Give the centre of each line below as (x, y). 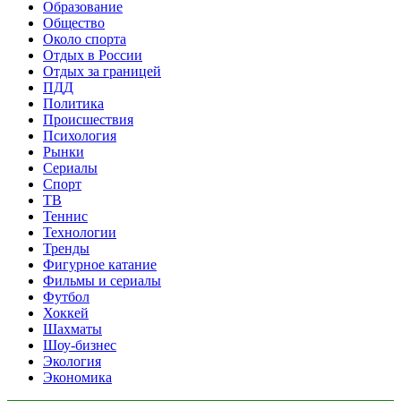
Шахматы (73, 328)
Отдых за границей (102, 71)
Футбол (66, 296)
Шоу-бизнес (80, 345)
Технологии (80, 232)
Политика (73, 103)
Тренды (66, 248)
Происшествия (88, 119)
